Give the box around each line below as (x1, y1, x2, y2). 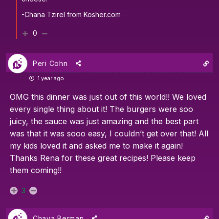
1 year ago (36, 75, 64, 82)
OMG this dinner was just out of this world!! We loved (10, 92, 206, 102)
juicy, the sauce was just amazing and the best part (10, 116, 198, 127)
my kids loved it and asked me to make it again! (10, 141, 183, 151)
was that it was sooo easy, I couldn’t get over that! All (10, 129, 208, 139)
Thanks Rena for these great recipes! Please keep (10, 153, 196, 163)
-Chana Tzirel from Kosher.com (22, 10, 121, 19)
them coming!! (10, 165, 62, 175)
